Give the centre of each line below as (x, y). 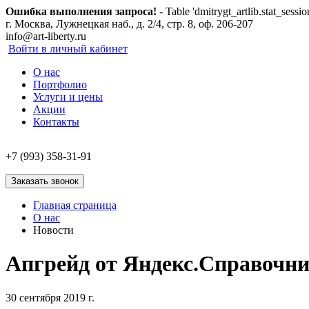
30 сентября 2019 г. (50, 297)
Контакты (56, 122)
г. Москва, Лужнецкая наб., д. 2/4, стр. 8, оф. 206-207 (129, 24)
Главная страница (75, 205)
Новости (53, 230)
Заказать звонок (45, 181)
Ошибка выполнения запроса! (81, 11)
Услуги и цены (68, 97)
